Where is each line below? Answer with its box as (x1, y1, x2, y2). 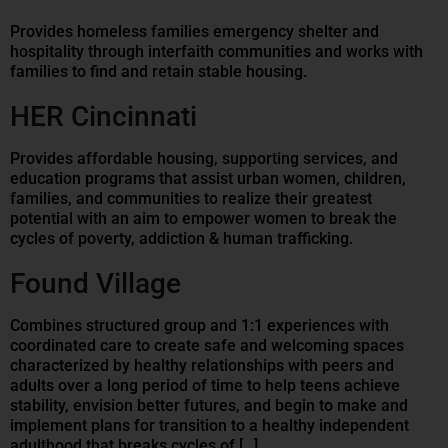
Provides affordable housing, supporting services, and (10, 149, 398, 169)
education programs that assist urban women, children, (10, 169, 406, 189)
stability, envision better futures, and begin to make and (10, 396, 408, 416)
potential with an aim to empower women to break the (10, 209, 397, 229)
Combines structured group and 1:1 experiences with (10, 316, 389, 336)
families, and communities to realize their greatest (10, 189, 372, 209)
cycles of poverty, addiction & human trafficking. (10, 229, 353, 249)
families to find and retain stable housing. (10, 62, 307, 82)
